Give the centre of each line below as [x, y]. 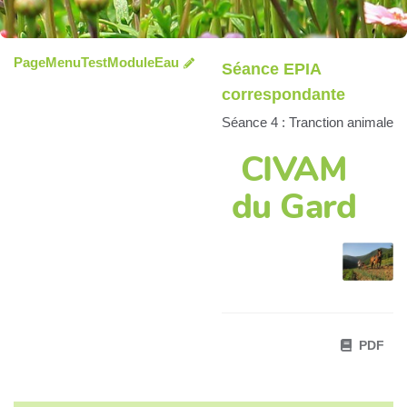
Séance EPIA [271, 69]
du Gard [294, 206]
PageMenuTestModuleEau [96, 62]
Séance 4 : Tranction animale [307, 122]
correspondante [283, 94]
